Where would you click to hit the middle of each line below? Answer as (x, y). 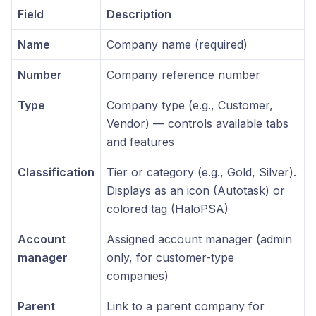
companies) (138, 276)
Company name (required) (177, 44)
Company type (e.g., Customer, (190, 105)
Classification (56, 172)
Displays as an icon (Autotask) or (196, 190)
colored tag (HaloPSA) (168, 209)
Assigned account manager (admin (199, 239)
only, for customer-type (170, 257)
